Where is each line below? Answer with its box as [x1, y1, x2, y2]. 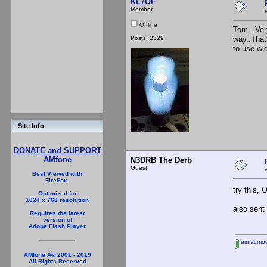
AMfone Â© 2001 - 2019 [23, 252, 91, 258]
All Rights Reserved [28, 258, 86, 265]
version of [42, 216, 72, 223]
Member [131, 5, 153, 13]
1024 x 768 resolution [26, 197, 89, 203]
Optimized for [38, 190, 77, 197]
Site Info [18, 122, 44, 129]
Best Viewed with [32, 170, 82, 177]
